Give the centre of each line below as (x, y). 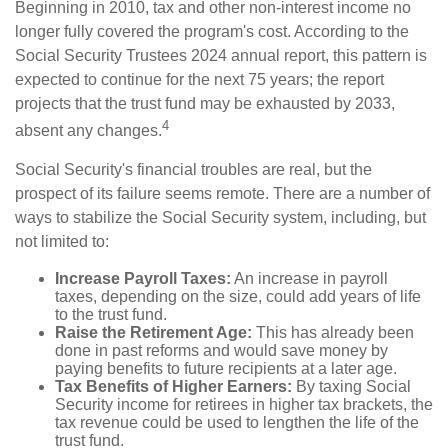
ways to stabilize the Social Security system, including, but (220, 217)
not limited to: (62, 241)
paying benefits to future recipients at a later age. (226, 368)
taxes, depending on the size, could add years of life (238, 296)
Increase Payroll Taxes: (143, 278)
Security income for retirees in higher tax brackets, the (244, 404)
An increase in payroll (309, 278)
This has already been (333, 332)
